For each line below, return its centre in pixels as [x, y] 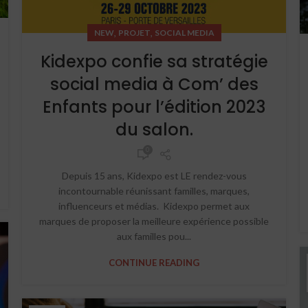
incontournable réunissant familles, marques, [154, 191]
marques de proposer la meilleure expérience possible [154, 221]
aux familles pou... [154, 236]
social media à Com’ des [154, 85]
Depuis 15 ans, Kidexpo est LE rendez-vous [154, 176]
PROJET [134, 33]
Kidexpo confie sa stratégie [154, 62]
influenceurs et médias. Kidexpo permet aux [154, 206]
